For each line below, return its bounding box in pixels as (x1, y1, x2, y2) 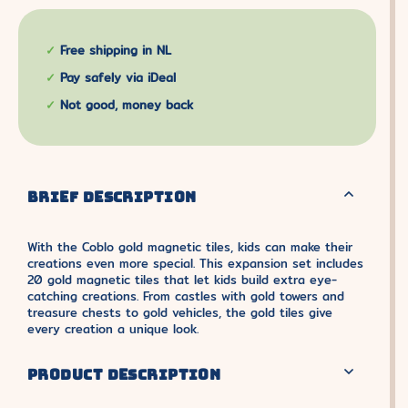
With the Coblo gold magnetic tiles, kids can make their (27, 238, 352, 256)
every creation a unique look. (27, 320, 199, 338)
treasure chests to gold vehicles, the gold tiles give (27, 303, 332, 321)
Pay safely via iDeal (60, 68, 176, 87)
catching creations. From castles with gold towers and (27, 287, 344, 305)
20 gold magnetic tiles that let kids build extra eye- (27, 270, 337, 289)
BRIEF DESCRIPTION (27, 189, 197, 204)
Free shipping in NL (60, 41, 171, 59)
